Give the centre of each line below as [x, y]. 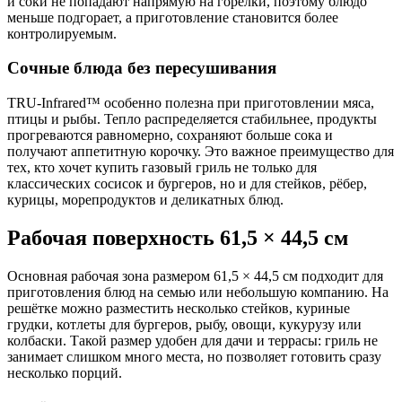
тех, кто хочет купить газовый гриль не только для [162, 168]
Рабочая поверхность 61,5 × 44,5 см [178, 238]
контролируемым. [62, 33]
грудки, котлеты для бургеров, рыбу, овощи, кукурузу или [184, 324]
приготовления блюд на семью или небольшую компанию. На [198, 292]
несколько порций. [65, 372]
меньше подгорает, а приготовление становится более [173, 17]
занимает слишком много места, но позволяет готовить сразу [194, 356]
